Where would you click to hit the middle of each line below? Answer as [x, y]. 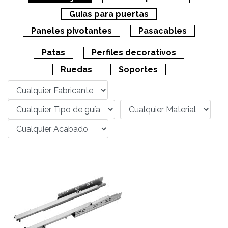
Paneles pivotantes [72, 31]
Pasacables [163, 31]
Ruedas [76, 69]
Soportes [138, 69]
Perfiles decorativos [134, 53]
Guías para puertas [109, 14]
